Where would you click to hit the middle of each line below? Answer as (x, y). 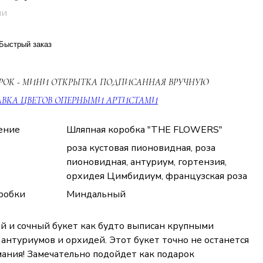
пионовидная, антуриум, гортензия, (146, 162)
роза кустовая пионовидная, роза (141, 148)
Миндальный (96, 194)
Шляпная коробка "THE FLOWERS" (144, 129)
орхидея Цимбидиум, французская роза (157, 176)
